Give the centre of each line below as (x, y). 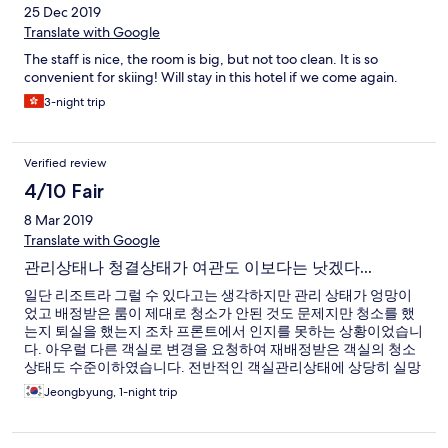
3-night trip (75, 102)
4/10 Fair (64, 191)
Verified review (65, 163)
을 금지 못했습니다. (85, 385)
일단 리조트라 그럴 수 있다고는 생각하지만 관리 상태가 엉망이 (218, 295)
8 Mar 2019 (58, 220)
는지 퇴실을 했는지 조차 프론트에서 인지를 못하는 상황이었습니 (223, 331)
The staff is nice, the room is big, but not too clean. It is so (201, 59)
